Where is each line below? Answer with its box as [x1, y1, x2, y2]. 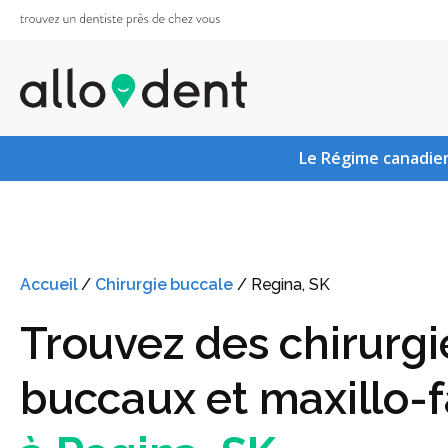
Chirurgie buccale [95, 275, 233, 294]
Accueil [20, 275, 78, 294]
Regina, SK [250, 275, 330, 294]
